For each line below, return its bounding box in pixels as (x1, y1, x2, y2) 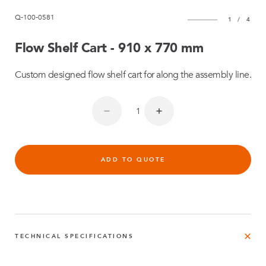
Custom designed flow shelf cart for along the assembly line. (15, 68, 251, 81)
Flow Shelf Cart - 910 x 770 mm (15, 39, 203, 57)
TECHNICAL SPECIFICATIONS (15, 232, 134, 240)
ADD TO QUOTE (100, 156, 166, 164)
